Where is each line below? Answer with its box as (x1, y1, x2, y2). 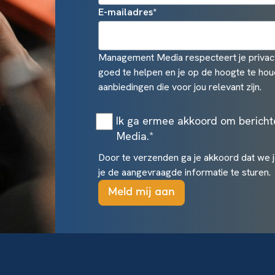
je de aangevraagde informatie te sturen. (98, 165, 271, 179)
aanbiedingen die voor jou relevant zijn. (98, 80, 261, 93)
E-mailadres (98, 5, 153, 18)
